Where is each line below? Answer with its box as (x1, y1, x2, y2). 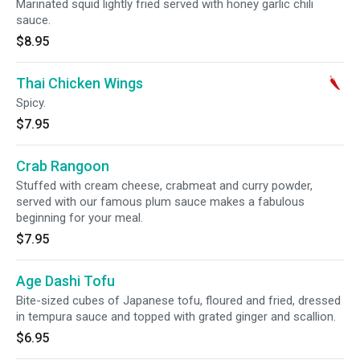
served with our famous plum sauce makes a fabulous (16, 194, 305, 209)
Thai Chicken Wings (16, 75, 143, 92)
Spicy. (16, 96, 46, 110)
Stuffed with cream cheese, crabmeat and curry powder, (16, 178, 313, 193)
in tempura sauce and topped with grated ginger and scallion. (16, 309, 336, 324)
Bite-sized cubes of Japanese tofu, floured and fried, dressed (16, 293, 341, 308)
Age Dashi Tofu (16, 272, 115, 289)
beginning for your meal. (16, 211, 143, 225)
